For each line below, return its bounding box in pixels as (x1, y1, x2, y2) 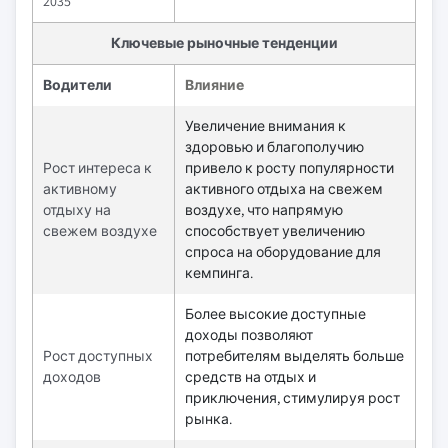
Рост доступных (43, 346, 153, 365)
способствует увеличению (185, 221, 365, 240)
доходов (43, 367, 101, 386)
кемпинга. (185, 263, 253, 282)
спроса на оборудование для (185, 242, 381, 261)
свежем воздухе (43, 221, 157, 240)
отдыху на (43, 200, 111, 219)
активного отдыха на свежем (185, 179, 383, 198)
